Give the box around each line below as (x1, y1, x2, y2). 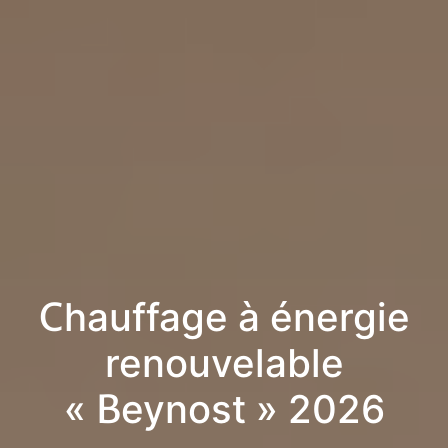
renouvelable (104, 339, 344, 388)
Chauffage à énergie (38, 293, 410, 342)
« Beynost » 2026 (63, 385, 385, 434)
